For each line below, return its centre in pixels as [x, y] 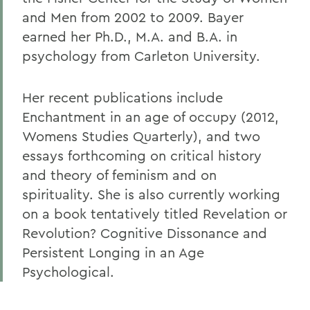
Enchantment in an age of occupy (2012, [151, 117]
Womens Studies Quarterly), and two [141, 136]
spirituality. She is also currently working [151, 194]
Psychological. [68, 272]
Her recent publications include [122, 97]
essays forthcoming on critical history [142, 155]
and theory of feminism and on [119, 175]
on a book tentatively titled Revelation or [155, 213]
